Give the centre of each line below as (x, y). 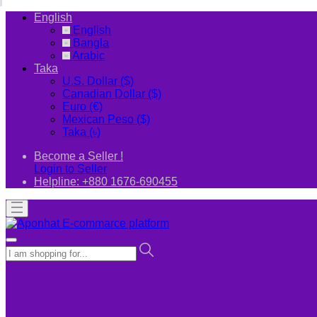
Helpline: (57, 181)
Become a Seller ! (79, 156)
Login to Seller (70, 169)
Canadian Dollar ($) (112, 94)
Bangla (91, 43)
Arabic (88, 56)
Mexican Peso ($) (106, 119)
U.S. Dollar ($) (98, 81)
